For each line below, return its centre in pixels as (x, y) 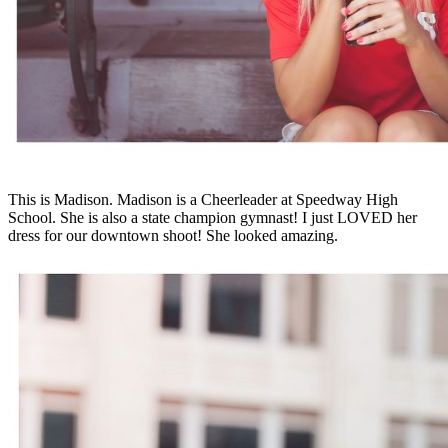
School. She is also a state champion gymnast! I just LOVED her (212, 217)
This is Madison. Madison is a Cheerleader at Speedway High (203, 199)
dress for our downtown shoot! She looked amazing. (173, 235)
